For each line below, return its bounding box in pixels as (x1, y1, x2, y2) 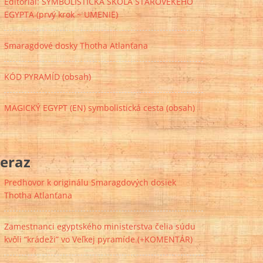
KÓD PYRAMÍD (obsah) (4, 70, 91, 82)
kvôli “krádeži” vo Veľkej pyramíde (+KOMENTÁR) (4, 234, 193, 245)
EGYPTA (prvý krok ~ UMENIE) (4, 8, 118, 20)
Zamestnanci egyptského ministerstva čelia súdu (4, 221, 195, 232)
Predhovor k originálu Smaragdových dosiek (4, 177, 176, 188)
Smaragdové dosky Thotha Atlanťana (4, 39, 148, 51)
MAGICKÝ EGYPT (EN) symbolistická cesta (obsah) (4, 102, 195, 113)
